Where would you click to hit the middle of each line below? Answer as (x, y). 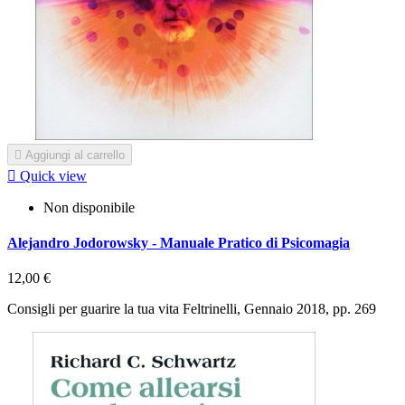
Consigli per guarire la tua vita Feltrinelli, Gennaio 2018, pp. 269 (192, 309)
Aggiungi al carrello (75, 155)
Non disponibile (89, 207)
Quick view (53, 175)
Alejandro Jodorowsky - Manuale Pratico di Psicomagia (179, 242)
